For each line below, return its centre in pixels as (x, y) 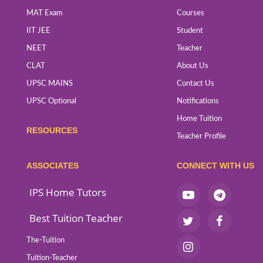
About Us (192, 66)
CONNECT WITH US (215, 166)
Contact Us (195, 84)
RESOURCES (52, 130)
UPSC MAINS (50, 84)
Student (190, 31)
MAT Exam (45, 13)
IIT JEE (38, 31)
